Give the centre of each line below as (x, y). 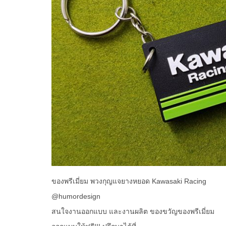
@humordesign (76, 196)
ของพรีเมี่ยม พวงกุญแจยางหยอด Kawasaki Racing (129, 181)
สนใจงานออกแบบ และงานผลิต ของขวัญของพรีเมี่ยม (133, 212)
